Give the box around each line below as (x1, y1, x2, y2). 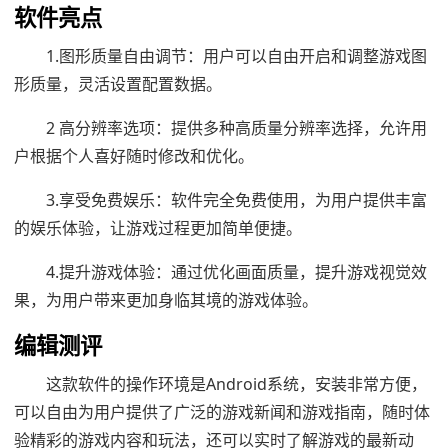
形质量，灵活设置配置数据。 (14, 72, 222, 95)
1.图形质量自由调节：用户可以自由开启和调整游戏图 (46, 44, 427, 67)
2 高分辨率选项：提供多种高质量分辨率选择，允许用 (46, 116, 427, 139)
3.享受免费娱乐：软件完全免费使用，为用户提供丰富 (46, 188, 427, 211)
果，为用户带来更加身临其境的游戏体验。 (14, 288, 318, 311)
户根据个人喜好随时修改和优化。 (14, 144, 254, 167)
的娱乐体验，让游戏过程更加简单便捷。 (14, 216, 302, 239)
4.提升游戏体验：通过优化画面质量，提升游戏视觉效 (46, 260, 427, 283)
